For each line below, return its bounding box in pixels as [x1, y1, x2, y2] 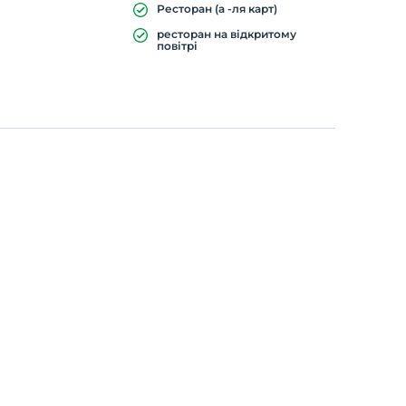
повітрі [156, 39, 198, 53]
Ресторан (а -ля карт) [156, 2, 277, 15]
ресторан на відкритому [156, 27, 296, 41]
